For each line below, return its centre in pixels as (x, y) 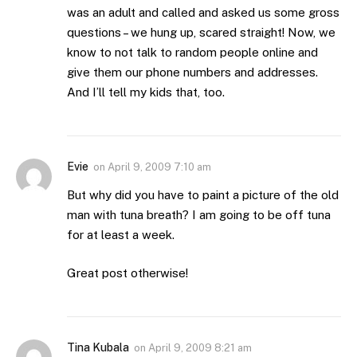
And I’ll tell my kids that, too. (146, 92)
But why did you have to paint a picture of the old (203, 195)
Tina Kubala (98, 347)
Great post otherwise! (127, 273)
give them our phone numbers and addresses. (192, 73)
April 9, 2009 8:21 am (200, 347)
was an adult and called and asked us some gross (203, 13)
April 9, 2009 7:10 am (159, 167)
